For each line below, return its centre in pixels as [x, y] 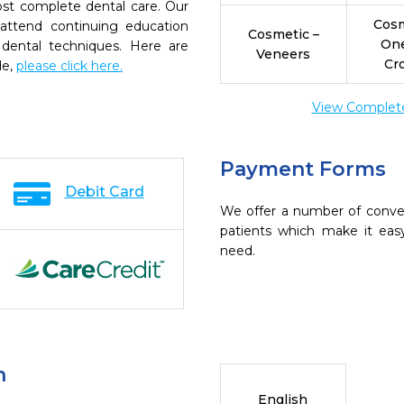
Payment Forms [303, 169]
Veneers [284, 54]
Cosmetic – [283, 34]
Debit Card [104, 192]
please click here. [69, 66]
